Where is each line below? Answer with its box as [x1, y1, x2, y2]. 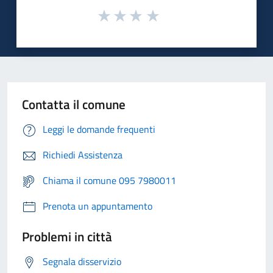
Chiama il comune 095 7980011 [43, 173, 176, 188]
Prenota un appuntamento [43, 199, 152, 214]
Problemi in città [22, 227, 112, 247]
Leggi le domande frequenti [43, 122, 155, 137]
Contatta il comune [22, 94, 126, 115]
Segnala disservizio [43, 254, 121, 269]
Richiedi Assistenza [43, 147, 122, 163]
